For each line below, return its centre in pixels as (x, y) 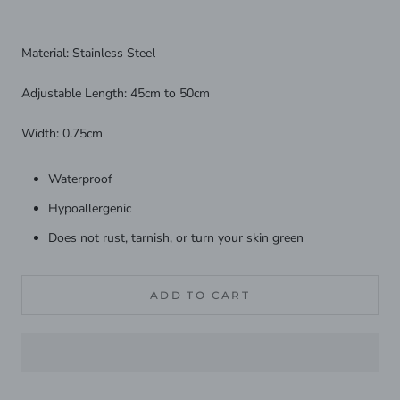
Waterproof (80, 179)
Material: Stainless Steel (88, 53)
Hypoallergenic (90, 208)
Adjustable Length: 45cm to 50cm (116, 94)
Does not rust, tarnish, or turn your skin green (176, 237)
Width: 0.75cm (62, 134)
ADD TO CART (200, 295)
